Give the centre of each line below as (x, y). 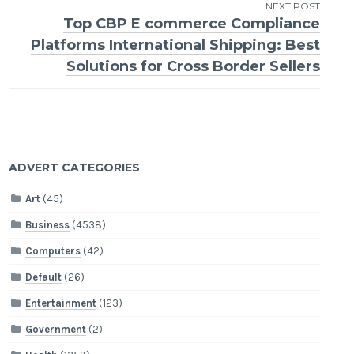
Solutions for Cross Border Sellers (193, 66)
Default (44, 277)
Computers (53, 251)
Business (48, 225)
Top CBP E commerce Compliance (191, 23)
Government (56, 330)
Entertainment (61, 303)
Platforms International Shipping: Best (175, 45)
